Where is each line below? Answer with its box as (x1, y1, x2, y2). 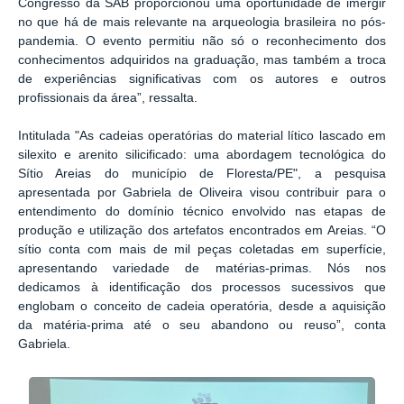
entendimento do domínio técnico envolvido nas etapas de (18, 204, 386, 218)
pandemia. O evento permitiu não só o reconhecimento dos (18, 34, 386, 49)
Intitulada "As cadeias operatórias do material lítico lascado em (18, 128, 386, 142)
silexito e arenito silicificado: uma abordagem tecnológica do (18, 147, 386, 161)
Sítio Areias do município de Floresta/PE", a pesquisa (18, 166, 386, 180)
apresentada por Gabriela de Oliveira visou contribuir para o (18, 185, 386, 199)
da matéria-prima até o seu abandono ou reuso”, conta (18, 317, 386, 332)
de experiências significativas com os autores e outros (18, 72, 386, 87)
